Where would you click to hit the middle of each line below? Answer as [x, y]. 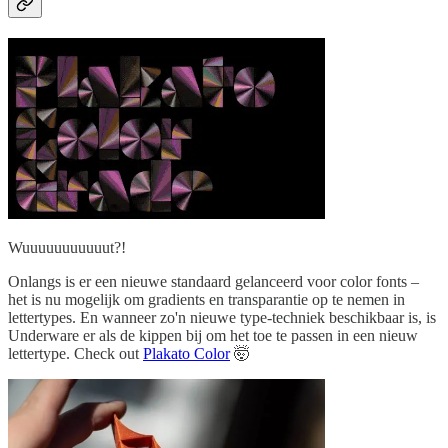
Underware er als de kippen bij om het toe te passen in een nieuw [213, 335]
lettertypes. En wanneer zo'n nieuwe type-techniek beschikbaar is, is [222, 317]
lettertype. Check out [75, 353]
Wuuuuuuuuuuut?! [67, 247]
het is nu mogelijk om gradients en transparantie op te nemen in [206, 299]
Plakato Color [186, 353]
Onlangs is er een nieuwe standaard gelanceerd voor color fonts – [213, 281]
